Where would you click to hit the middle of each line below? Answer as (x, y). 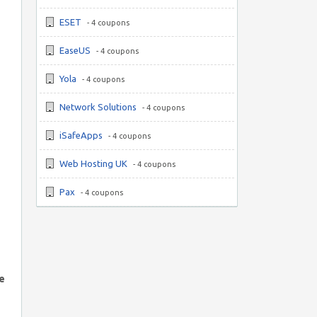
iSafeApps (81, 135)
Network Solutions (98, 107)
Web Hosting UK (93, 163)
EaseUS (75, 50)
